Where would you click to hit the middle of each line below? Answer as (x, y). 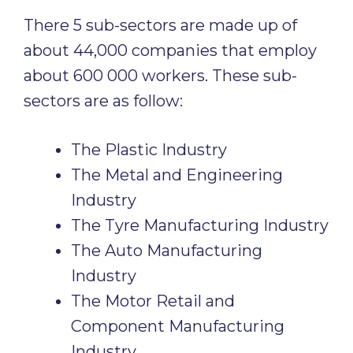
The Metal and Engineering (177, 175)
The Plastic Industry (149, 150)
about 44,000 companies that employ (170, 50)
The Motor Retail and (153, 301)
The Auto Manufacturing (167, 251)
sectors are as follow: (103, 101)
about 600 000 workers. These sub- (160, 76)
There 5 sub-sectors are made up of (160, 25)
